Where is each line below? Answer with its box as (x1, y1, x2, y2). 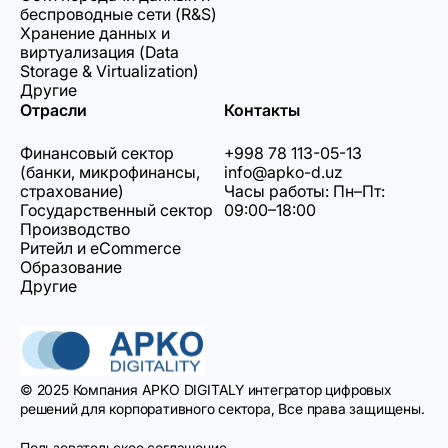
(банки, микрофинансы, (20, 162, 200, 182)
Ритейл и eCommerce (20, 238, 181, 258)
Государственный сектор (20, 200, 213, 220)
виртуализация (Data (20, 42, 179, 62)
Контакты (224, 100, 300, 120)
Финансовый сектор (20, 143, 174, 163)
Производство (20, 219, 130, 239)
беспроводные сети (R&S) (20, 4, 217, 24)
